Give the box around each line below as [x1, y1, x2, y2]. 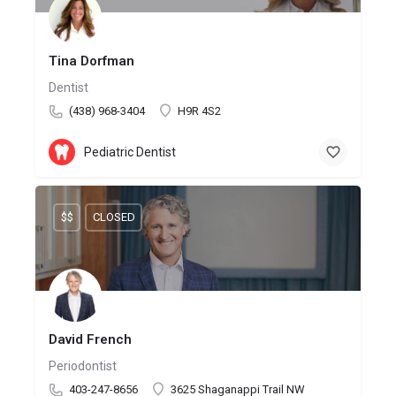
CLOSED [92, 210, 135, 225]
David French [49, 331, 132, 347]
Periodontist [49, 358, 117, 373]
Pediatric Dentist [84, 145, 176, 160]
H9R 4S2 [178, 103, 221, 118]
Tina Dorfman [49, 52, 134, 69]
